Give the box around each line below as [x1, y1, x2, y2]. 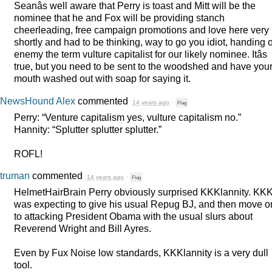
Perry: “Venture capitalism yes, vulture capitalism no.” [14, 111, 241, 123]
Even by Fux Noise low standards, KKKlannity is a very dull [14, 247, 268, 259]
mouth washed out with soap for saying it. [14, 73, 191, 84]
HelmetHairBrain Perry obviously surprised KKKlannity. [14, 186, 253, 198]
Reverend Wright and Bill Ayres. [14, 223, 151, 234]
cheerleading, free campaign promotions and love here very [14, 24, 269, 36]
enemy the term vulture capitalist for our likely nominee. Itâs [14, 49, 267, 60]
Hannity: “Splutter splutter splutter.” [14, 123, 161, 135]
